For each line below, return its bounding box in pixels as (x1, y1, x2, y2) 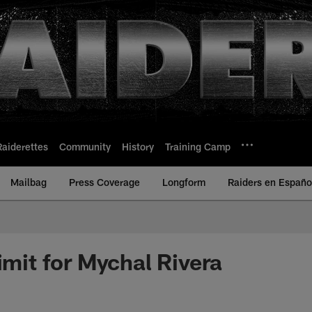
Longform (162, 176, 205, 188)
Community (59, 140, 111, 153)
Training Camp (165, 140, 231, 153)
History (122, 140, 154, 153)
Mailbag (10, 176, 47, 188)
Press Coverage (69, 176, 140, 188)
